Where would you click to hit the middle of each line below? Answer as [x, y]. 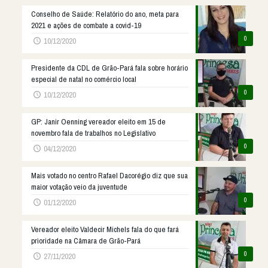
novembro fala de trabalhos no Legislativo [94, 133]
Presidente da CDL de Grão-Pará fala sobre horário [110, 68]
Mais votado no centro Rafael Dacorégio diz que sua [110, 175]
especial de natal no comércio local [84, 79]
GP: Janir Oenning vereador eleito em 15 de [99, 121]
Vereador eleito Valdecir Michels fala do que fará [105, 229]
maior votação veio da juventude [80, 187]
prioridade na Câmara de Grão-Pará [86, 240]
